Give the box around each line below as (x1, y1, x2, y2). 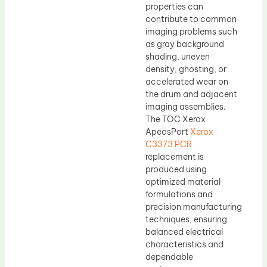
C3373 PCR (145, 139, 192, 150)
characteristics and (145, 239, 223, 250)
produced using (145, 164, 207, 175)
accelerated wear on (145, 76, 228, 88)
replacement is (145, 151, 204, 163)
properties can (145, 1, 203, 13)
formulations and (145, 189, 213, 200)
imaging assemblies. (145, 101, 226, 113)
